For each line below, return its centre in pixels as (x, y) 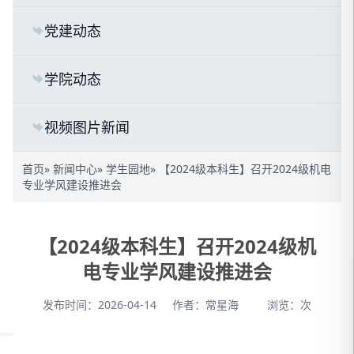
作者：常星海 (207, 304)
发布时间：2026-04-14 (100, 304)
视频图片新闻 (87, 127)
